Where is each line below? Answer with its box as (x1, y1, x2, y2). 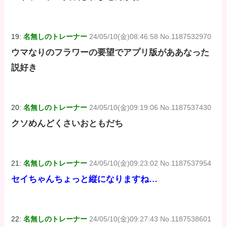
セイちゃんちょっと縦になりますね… (11, 174, 158, 184)
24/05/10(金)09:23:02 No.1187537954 (89, 159, 212, 168)
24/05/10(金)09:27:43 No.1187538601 (89, 215, 212, 223)
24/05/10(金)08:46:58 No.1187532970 (89, 32, 212, 41)
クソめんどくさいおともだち (11, 119, 124, 129)
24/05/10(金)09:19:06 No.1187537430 (89, 103, 212, 111)
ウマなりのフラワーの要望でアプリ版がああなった (11, 47, 210, 57)
